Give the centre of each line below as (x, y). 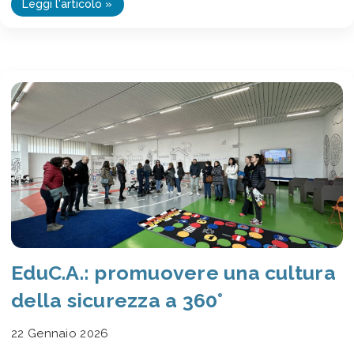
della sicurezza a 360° (117, 301)
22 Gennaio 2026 (60, 334)
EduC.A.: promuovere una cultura (173, 273)
